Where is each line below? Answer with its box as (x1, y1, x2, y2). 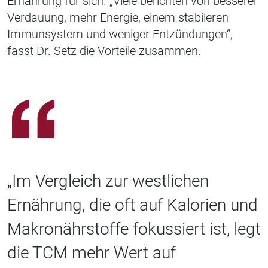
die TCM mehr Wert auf (7, 243, 176, 263)
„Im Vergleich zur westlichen (7, 171, 209, 191)
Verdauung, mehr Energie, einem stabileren (7, 10, 229, 25)
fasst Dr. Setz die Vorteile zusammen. (7, 44, 201, 59)
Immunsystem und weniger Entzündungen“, (7, 27, 233, 42)
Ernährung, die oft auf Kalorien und (7, 195, 258, 215)
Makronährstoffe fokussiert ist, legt (7, 219, 261, 239)
